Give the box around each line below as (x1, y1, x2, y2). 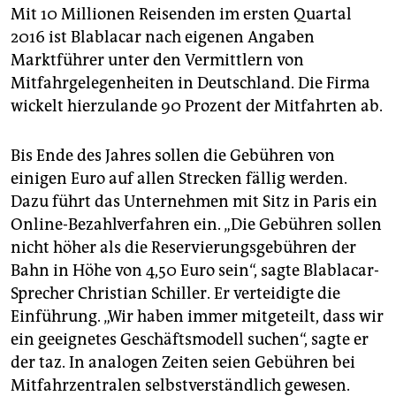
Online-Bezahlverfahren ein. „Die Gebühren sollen (11, 215, 382, 235)
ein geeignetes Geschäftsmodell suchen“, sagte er (11, 330, 369, 350)
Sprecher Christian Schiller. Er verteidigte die (11, 284, 340, 304)
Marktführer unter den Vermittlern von (11, 50, 304, 71)
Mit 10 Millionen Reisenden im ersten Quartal (11, 4, 352, 25)
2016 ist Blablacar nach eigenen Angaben (11, 27, 315, 48)
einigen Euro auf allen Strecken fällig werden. (11, 169, 347, 189)
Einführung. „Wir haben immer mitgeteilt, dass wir (11, 307, 384, 327)
